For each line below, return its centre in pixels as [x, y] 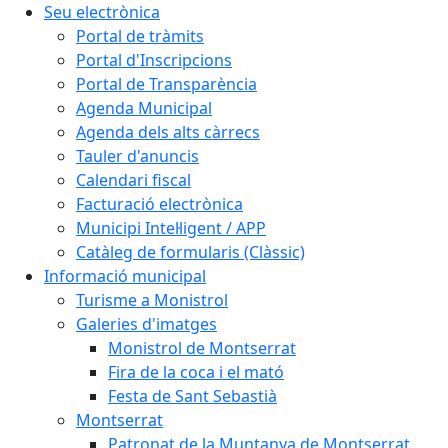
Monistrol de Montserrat [202, 348]
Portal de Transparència [166, 84]
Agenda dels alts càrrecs [168, 132]
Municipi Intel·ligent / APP [171, 228]
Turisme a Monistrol [152, 300]
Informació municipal [125, 276]
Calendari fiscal [133, 180]
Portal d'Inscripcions [154, 60]
